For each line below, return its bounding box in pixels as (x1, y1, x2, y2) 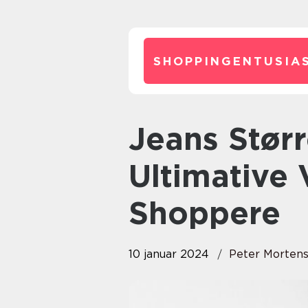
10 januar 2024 (129, 247, 209, 261)
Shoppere (129, 195, 280, 232)
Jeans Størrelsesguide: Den (129, 120, 146, 157)
